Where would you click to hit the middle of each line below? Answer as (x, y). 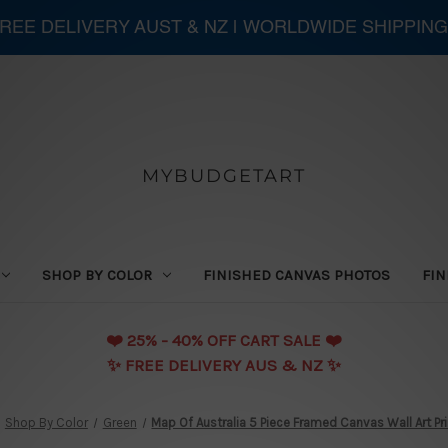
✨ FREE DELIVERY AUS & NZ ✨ (224, 364)
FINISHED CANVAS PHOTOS (297, 274)
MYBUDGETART (223, 175)
